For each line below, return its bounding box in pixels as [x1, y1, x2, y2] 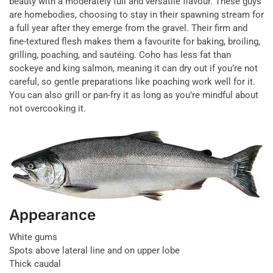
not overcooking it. [9, 103, 86, 115]
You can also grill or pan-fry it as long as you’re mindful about [9, 90, 258, 101]
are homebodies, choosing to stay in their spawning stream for [9, 9, 264, 21]
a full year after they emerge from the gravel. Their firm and [9, 23, 247, 34]
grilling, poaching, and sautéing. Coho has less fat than [9, 49, 231, 61]
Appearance [9, 205, 96, 224]
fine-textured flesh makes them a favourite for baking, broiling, [9, 36, 260, 48]
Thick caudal [9, 258, 61, 269]
